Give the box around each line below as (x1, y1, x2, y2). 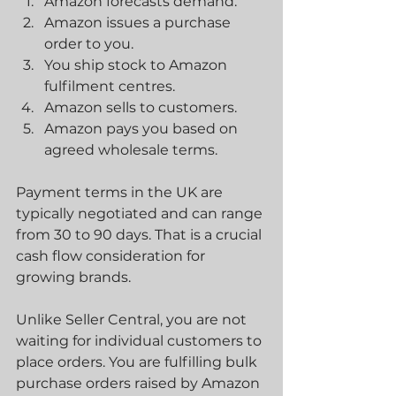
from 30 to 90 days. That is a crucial (16, 226, 265, 243)
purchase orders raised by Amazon (16, 375, 263, 392)
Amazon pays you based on (44, 120, 241, 137)
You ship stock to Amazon (44, 57, 231, 73)
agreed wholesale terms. (44, 141, 217, 158)
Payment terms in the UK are (16, 184, 226, 201)
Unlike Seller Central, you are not (16, 311, 250, 328)
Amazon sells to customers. (44, 99, 237, 116)
